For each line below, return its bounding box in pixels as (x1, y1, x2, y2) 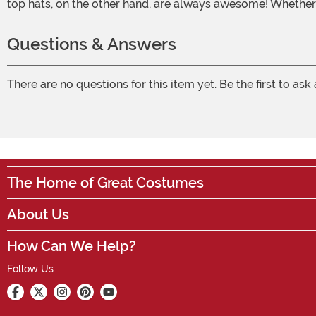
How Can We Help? (7, 238, 136, 255)
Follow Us (7, 263, 54, 275)
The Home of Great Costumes (7, 174, 204, 192)
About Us (7, 206, 69, 224)
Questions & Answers (7, 34, 176, 55)
